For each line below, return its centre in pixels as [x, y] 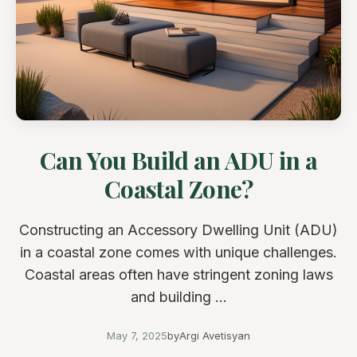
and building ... [178, 297]
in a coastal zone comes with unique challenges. [178, 252]
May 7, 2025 [137, 335]
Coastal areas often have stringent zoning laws [178, 275]
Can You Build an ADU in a [178, 160]
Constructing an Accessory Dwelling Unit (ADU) [178, 230]
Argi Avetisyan [215, 335]
